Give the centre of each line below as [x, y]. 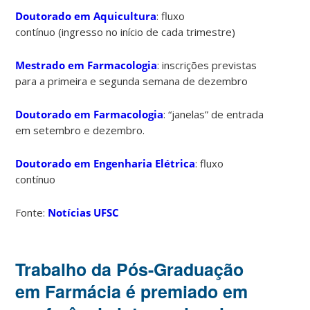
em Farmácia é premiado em [132, 291]
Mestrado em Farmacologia [86, 65]
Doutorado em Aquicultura [86, 16]
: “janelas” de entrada [214, 114]
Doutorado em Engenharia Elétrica [106, 163]
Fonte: [32, 212]
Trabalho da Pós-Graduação [130, 269]
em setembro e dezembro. [80, 130]
